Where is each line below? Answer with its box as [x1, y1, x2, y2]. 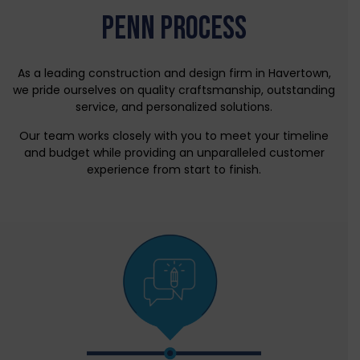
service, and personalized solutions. [76, 99, 272, 116]
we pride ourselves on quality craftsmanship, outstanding [13, 82, 335, 99]
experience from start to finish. [87, 161, 261, 178]
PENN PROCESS [101, 10, 247, 49]
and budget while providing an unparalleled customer [23, 144, 325, 161]
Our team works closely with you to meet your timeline [19, 127, 329, 144]
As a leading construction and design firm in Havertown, [17, 65, 331, 82]
